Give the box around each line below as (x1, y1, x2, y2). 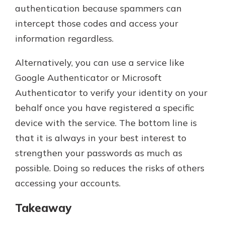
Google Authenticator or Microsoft (15, 72, 162, 84)
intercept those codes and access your (15, 18, 178, 30)
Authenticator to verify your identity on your (15, 87, 207, 99)
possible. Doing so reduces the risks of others (15, 162, 204, 174)
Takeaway (15, 201, 71, 215)
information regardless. (15, 33, 114, 45)
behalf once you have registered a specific (15, 102, 194, 114)
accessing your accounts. (15, 177, 121, 189)
